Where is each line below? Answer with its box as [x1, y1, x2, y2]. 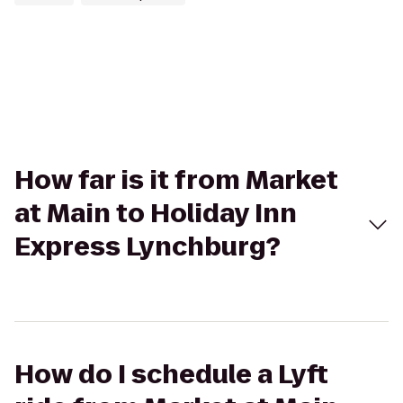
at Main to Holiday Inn [14, 196, 297, 231]
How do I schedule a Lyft [14, 357, 328, 392]
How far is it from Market [14, 163, 338, 198]
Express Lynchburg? [14, 229, 281, 264]
